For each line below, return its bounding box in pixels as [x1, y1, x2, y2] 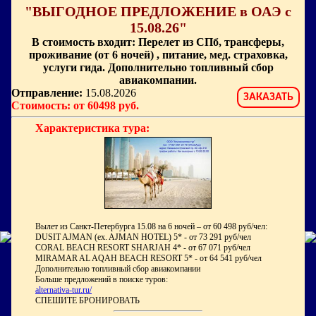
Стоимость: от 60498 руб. [11, 99, 139, 111]
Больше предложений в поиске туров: [35, 274, 168, 284]
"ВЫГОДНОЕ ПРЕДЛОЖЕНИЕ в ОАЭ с [25, 4, 291, 19]
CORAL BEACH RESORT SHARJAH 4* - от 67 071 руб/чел [35, 243, 250, 253]
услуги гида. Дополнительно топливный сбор [42, 61, 274, 73]
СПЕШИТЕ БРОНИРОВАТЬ [35, 296, 140, 305]
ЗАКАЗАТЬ [243, 92, 293, 103]
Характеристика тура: [35, 122, 150, 134]
